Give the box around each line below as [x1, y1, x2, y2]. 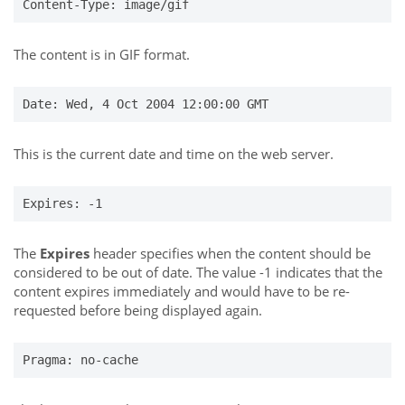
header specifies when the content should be [89, 244, 371, 262]
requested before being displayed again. [14, 301, 262, 319]
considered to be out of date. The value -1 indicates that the [14, 263, 382, 281]
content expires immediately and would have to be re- [14, 282, 350, 300]
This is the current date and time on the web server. [14, 145, 334, 163]
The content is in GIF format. [14, 45, 190, 63]
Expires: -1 [23, 196, 102, 211]
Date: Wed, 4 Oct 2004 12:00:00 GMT [23, 97, 268, 111]
